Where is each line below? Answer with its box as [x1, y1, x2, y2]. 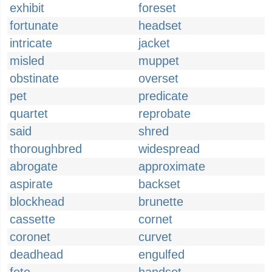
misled [10, 54, 44, 67]
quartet [10, 107, 48, 120]
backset [138, 177, 180, 191]
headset [138, 19, 182, 32]
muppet [138, 54, 179, 67]
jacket [138, 36, 170, 50]
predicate [138, 89, 188, 103]
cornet [138, 212, 172, 226]
